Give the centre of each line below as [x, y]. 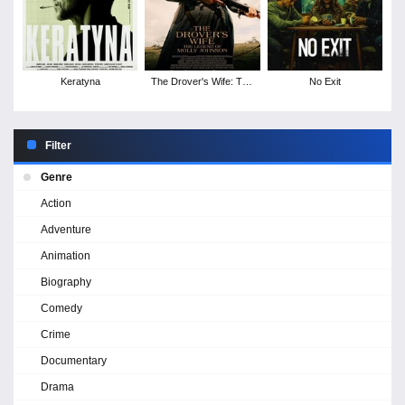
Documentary [74, 360]
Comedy [61, 308]
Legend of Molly [202, 94]
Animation [66, 255]
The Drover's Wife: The [202, 81]
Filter [58, 145]
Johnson [202, 108]
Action [56, 203]
